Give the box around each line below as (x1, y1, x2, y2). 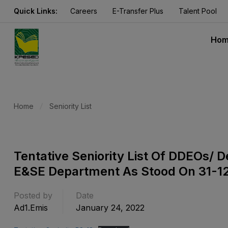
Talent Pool (179, 7, 217, 15)
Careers (70, 7, 97, 15)
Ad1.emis (14, 203, 48, 213)
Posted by (14, 190, 52, 201)
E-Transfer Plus (112, 7, 163, 15)
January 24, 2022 (76, 203, 145, 213)
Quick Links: (14, 7, 58, 15)
